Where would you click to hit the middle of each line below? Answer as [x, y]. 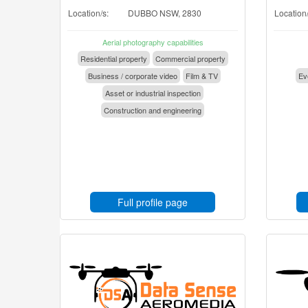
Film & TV [201, 76]
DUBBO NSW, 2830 [165, 13]
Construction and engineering [153, 110]
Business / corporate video [132, 76]
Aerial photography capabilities [153, 42]
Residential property [113, 58]
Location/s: [88, 13]
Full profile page [153, 202]
